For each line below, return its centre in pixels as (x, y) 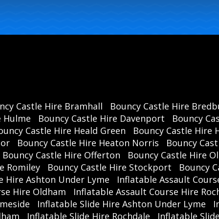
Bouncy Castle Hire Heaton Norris (88, 142)
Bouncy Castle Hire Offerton (61, 155)
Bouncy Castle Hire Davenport (101, 118)
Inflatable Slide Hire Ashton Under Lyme (121, 204)
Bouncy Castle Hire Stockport (109, 167)
